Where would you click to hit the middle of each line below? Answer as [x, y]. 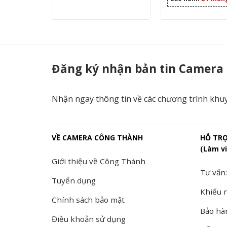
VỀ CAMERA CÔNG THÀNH [97, 138]
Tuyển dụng [74, 181]
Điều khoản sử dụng [89, 219]
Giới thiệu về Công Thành [99, 161]
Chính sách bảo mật [88, 200]
